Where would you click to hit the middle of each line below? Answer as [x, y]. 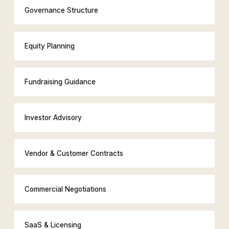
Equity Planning [49, 46]
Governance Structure [61, 10]
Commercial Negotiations [65, 189]
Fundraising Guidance [60, 82]
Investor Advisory [53, 118]
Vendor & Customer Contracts [74, 153]
